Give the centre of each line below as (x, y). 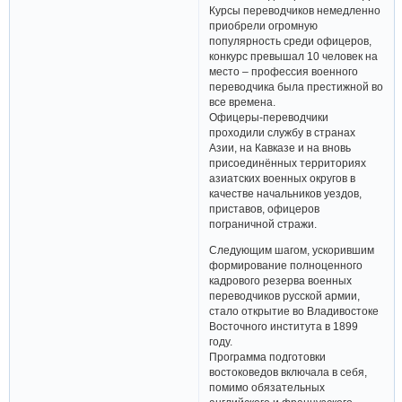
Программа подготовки (268, 357)
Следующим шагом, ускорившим (292, 250)
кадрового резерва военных (281, 281)
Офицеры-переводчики (269, 118)
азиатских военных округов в (283, 179)
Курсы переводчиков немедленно (295, 11)
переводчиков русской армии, (285, 296)
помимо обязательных (267, 388)
